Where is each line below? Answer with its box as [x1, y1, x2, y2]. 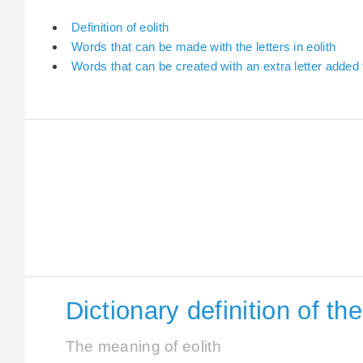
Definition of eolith [71, 19, 169, 34]
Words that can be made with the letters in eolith [71, 39, 336, 53]
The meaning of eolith [65, 338, 221, 356]
